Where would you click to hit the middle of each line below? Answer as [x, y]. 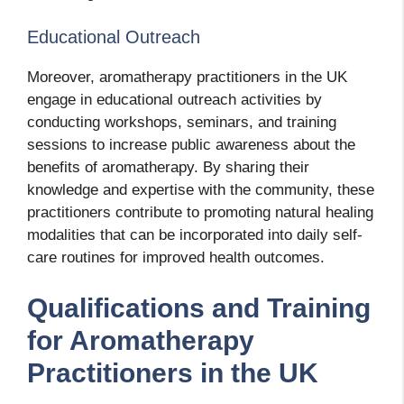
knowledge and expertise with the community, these [201, 190]
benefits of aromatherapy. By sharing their [168, 168]
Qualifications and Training [199, 308]
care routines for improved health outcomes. [176, 258]
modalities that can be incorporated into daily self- [195, 235]
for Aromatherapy [141, 340]
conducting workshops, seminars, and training [182, 123]
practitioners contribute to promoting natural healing [200, 213]
